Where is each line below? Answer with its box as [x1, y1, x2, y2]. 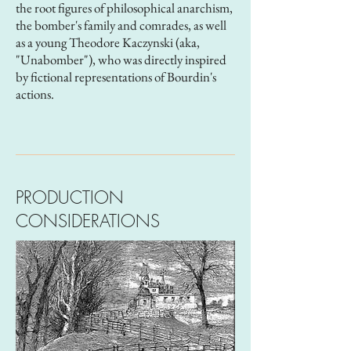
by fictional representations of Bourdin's [16, 68, 216, 85]
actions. [16, 85, 59, 103]
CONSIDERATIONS [16, 209, 160, 233]
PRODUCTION [16, 186, 129, 209]
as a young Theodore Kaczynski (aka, [16, 34, 200, 51]
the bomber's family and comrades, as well [16, 16, 226, 34]
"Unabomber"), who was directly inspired [16, 51, 226, 68]
